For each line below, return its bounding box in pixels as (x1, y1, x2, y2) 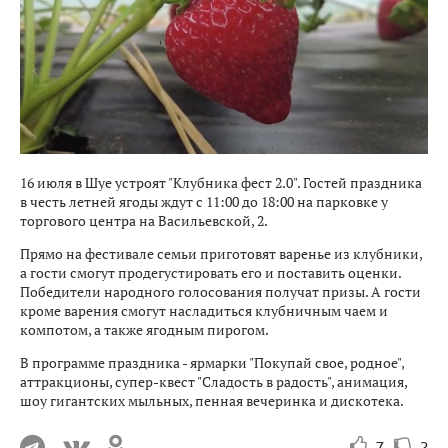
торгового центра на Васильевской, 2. (20, 211, 268, 231)
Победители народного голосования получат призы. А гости (20, 282, 421, 302)
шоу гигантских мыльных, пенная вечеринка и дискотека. (20, 391, 404, 411)
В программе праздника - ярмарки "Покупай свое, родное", (20, 353, 404, 373)
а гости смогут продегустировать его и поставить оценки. (20, 263, 401, 283)
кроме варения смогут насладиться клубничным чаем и (20, 301, 388, 321)
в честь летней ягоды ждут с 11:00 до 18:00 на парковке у (20, 192, 388, 212)
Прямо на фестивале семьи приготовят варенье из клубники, (20, 244, 422, 264)
